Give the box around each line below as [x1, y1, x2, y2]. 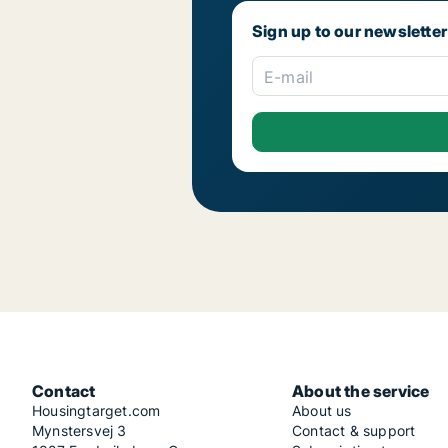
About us [292, 402, 352, 419]
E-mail [264, 67, 314, 88]
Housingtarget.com [32, 402, 161, 419]
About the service [292, 381, 430, 401]
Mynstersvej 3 [32, 422, 127, 439]
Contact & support [292, 422, 416, 439]
